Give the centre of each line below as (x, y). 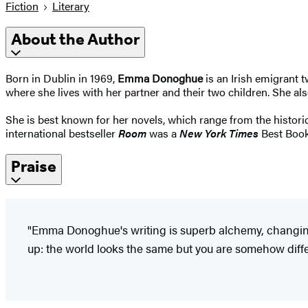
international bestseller (62, 133)
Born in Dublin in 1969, (62, 78)
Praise (34, 166)
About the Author (75, 40)
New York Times (219, 133)
